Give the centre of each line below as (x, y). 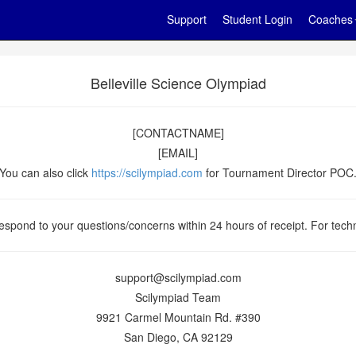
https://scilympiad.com (147, 172)
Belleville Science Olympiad (178, 83)
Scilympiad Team (178, 297)
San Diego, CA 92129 (178, 337)
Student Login (257, 19)
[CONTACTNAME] (178, 133)
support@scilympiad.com (178, 277)
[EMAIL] (178, 153)
